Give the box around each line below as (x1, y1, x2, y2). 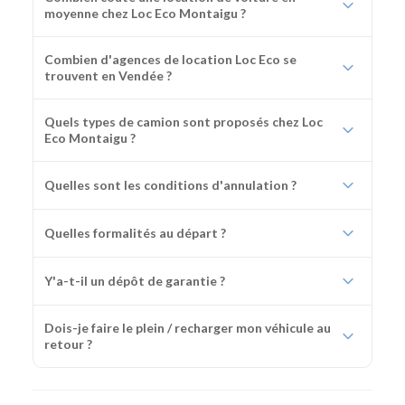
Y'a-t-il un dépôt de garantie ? (44, 273, 225, 289)
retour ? (44, 336, 92, 353)
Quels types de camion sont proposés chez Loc (44, 114, 323, 130)
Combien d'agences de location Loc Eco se (44, 52, 297, 68)
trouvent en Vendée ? (44, 68, 172, 84)
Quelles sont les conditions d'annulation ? (44, 177, 297, 193)
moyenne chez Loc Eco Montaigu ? (44, 5, 246, 22)
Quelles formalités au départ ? (44, 225, 226, 241)
